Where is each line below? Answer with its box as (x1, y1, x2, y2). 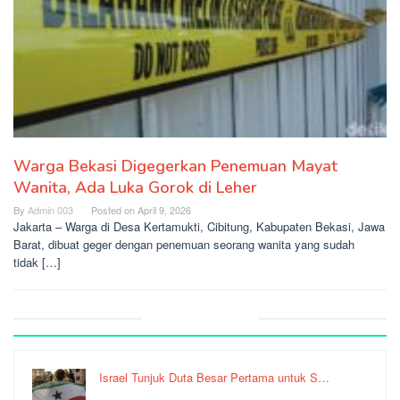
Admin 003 (28, 203, 73, 218)
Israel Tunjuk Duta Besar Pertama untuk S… (99, 369, 329, 387)
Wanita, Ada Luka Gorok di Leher (13, 177, 257, 199)
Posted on (91, 203, 137, 218)
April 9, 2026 (137, 203, 191, 218)
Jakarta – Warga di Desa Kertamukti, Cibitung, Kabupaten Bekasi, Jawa (13, 218, 385, 236)
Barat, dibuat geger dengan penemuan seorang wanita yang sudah (13, 236, 354, 254)
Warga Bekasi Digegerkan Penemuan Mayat (13, 155, 337, 178)
